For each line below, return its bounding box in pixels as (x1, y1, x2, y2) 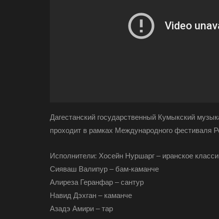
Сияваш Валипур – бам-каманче (50, 165, 159, 173)
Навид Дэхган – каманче (50, 191, 132, 199)
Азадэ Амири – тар (50, 204, 113, 213)
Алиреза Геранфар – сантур (50, 178, 144, 186)
